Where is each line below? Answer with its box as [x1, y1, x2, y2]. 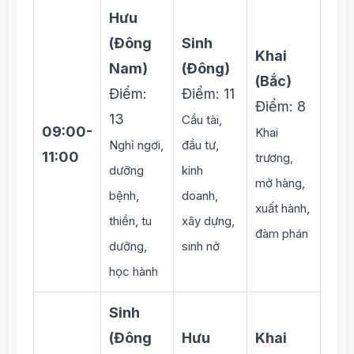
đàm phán [255, 226, 308, 241]
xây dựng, [182, 213, 235, 228]
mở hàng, [255, 175, 305, 190]
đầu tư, [182, 137, 219, 153]
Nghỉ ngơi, [109, 137, 164, 153]
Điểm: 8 [255, 98, 306, 115]
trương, [255, 150, 293, 165]
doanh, [182, 188, 218, 203]
